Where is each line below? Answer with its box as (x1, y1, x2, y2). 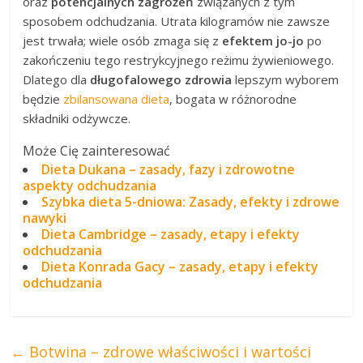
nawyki (23, 208, 67, 227)
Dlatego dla (23, 70, 91, 88)
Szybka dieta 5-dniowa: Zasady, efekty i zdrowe (41, 192, 340, 211)
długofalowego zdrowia (90, 70, 233, 88)
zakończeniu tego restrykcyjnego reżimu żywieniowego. (23, 51, 335, 68)
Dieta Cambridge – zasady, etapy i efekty (41, 224, 301, 243)
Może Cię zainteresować (23, 141, 171, 160)
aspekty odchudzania (23, 176, 157, 194)
